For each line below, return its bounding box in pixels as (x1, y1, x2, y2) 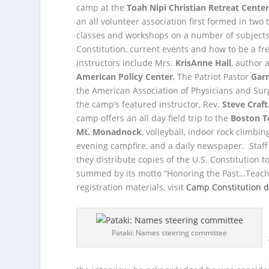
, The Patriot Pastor (173, 70, 252, 82)
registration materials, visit (76, 181, 187, 193)
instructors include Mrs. (76, 56, 176, 68)
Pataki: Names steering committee (112, 227, 228, 238)
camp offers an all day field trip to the (76, 112, 231, 124)
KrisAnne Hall (175, 56, 232, 68)
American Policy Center (76, 70, 174, 82)
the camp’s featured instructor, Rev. (76, 98, 223, 110)
